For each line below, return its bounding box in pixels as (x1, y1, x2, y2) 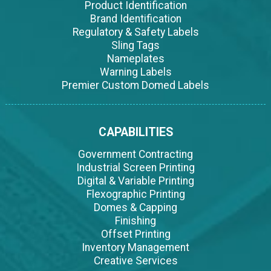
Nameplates (106, 52, 165, 65)
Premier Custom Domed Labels (62, 79, 209, 91)
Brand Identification (90, 12, 181, 25)
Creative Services (93, 254, 178, 267)
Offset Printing (100, 227, 171, 240)
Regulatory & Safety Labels (72, 25, 199, 38)
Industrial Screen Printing (76, 161, 195, 174)
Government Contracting (78, 148, 193, 160)
